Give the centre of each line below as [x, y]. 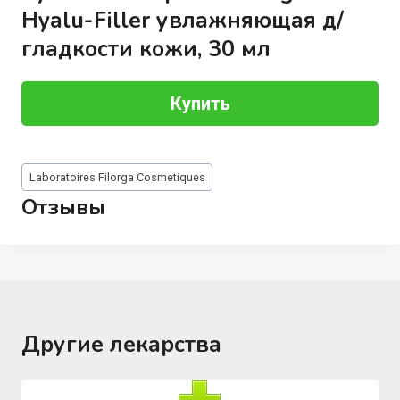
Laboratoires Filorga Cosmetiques [117, 177]
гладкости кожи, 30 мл [146, 49]
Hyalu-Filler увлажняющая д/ [182, 20]
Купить [200, 103]
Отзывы [63, 208]
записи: [45, 189]
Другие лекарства [121, 345]
